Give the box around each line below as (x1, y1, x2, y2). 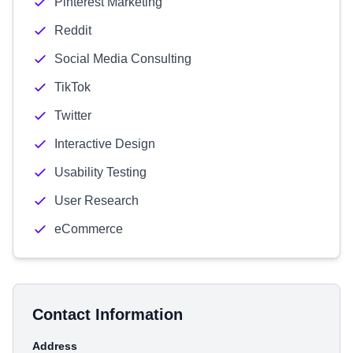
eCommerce (54, 222, 123, 236)
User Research (54, 194, 139, 207)
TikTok (54, 80, 91, 94)
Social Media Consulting (54, 52, 191, 65)
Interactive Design (54, 137, 155, 150)
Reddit (54, 24, 91, 37)
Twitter (54, 109, 91, 122)
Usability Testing (54, 165, 147, 179)
